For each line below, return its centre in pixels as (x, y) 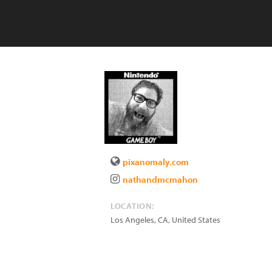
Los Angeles (132, 220)
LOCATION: (132, 206)
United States (196, 220)
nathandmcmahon (160, 179)
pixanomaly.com (156, 162)
